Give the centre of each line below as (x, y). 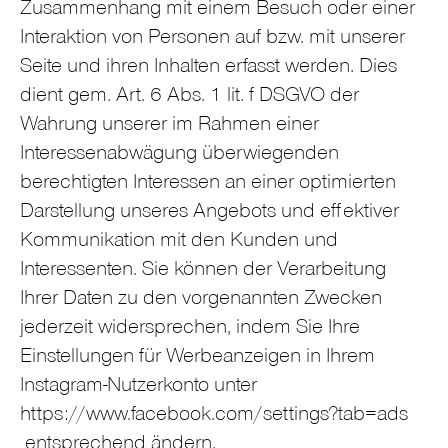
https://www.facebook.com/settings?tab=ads (214, 416)
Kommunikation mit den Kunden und (179, 242)
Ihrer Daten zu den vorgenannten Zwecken (201, 300)
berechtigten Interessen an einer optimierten (208, 184)
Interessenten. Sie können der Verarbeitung (203, 271)
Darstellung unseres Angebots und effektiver (209, 213)
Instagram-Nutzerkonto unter (138, 387)
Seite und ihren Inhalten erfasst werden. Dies (208, 68)
